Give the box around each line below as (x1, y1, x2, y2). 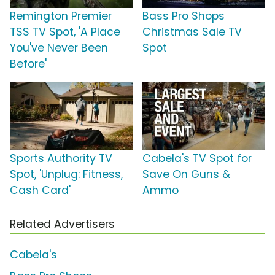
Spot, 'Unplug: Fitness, (10, 167, 123, 182)
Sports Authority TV (10, 151, 112, 166)
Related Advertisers (10, 217, 115, 232)
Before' (10, 56, 47, 72)
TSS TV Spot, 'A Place (10, 25, 120, 40)
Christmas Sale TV (142, 25, 242, 40)
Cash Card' (10, 183, 71, 198)
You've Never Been (10, 41, 108, 56)
